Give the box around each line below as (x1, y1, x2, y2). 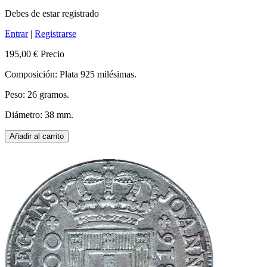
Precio (41, 49, 64, 60)
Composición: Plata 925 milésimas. (5, 69, 136, 80)
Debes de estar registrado (5, 8, 99, 19)
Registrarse (35, 29, 76, 39)
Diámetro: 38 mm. (5, 110, 73, 120)
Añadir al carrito (10, 132, 64, 141)
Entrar (5, 29, 28, 39)
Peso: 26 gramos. (5, 89, 69, 100)
